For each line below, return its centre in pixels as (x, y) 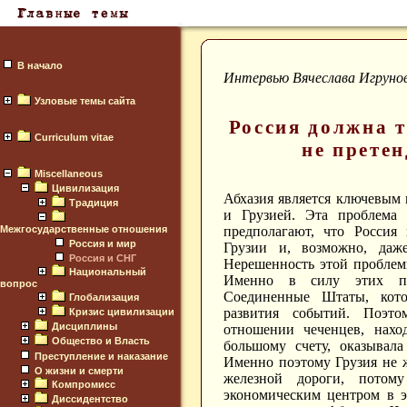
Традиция (94, 203)
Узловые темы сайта (85, 101)
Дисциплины (84, 326)
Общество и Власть (101, 341)
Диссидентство (90, 399)
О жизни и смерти (79, 371)
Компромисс (84, 384)
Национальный (108, 272)
